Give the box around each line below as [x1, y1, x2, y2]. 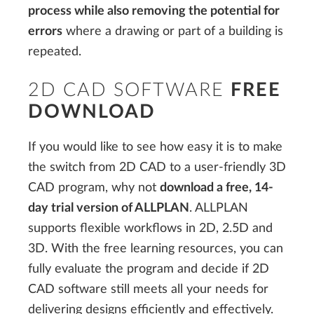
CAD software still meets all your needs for [28, 283, 268, 296]
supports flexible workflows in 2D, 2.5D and [28, 222, 273, 235]
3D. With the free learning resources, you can [28, 243, 283, 255]
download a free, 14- [160, 182, 273, 194]
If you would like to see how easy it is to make [28, 141, 282, 153]
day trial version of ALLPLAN [28, 202, 189, 214]
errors [28, 25, 62, 38]
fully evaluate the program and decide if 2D [28, 263, 269, 275]
